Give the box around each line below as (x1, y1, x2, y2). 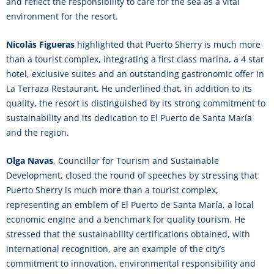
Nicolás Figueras (6, 39, 75, 50)
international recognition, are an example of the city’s (6, 243, 225, 254)
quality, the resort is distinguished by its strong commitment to (6, 97, 265, 109)
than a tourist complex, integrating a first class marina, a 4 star (6, 53, 264, 65)
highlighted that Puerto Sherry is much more (75, 39, 261, 50)
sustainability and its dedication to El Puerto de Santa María (6, 112, 252, 124)
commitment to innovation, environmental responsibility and (6, 257, 256, 269)
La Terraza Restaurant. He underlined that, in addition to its (6, 83, 252, 94)
